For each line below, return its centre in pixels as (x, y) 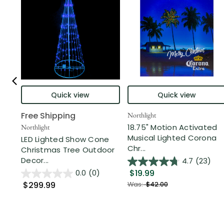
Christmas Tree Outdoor (68, 149)
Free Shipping (48, 116)
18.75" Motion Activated (172, 127)
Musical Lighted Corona (172, 137)
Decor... (35, 160)
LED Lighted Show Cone (65, 139)
